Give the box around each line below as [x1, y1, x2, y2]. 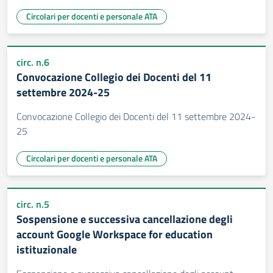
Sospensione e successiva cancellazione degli [16, 211, 233, 227]
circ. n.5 [16, 197, 49, 211]
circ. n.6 [16, 55, 49, 69]
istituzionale [16, 241, 77, 258]
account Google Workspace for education [16, 226, 213, 243]
